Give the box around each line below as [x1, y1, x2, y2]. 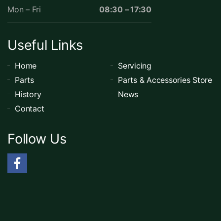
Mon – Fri [7, 4, 41, 14]
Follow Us [7, 131, 67, 147]
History [15, 89, 41, 99]
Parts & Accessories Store [118, 75, 212, 85]
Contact [15, 104, 44, 113]
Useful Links [7, 37, 83, 53]
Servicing [118, 61, 151, 71]
